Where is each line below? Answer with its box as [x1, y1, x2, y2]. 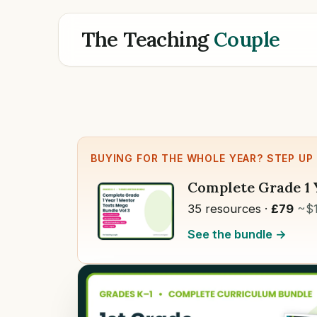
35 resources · [188, 201, 271, 216]
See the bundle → [188, 227, 287, 242]
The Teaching [81, 26, 214, 53]
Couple [213, 26, 280, 53]
